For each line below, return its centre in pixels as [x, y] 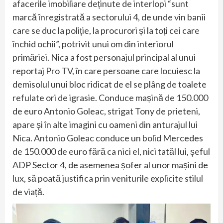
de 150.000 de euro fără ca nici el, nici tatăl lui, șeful [111, 151]
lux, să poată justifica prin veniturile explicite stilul [108, 178]
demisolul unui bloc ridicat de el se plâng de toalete [110, 84]
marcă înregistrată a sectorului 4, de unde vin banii [109, 17]
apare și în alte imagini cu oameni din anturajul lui [105, 124]
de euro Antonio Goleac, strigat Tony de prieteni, [106, 111]
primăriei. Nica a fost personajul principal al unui [104, 57]
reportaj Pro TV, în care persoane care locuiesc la [106, 70]
